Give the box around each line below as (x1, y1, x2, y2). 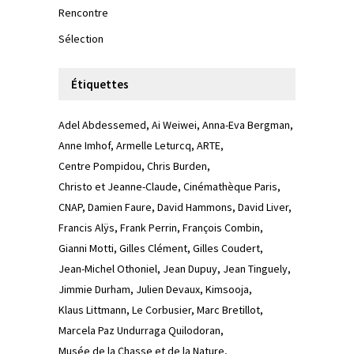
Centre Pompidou (58, 159, 141, 174)
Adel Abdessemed (58, 118, 146, 133)
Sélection (58, 32, 104, 47)
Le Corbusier (132, 303, 191, 318)
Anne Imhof (58, 138, 111, 153)
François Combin (183, 220, 260, 235)
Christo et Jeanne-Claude (58, 179, 178, 194)
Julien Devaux (136, 282, 200, 297)
